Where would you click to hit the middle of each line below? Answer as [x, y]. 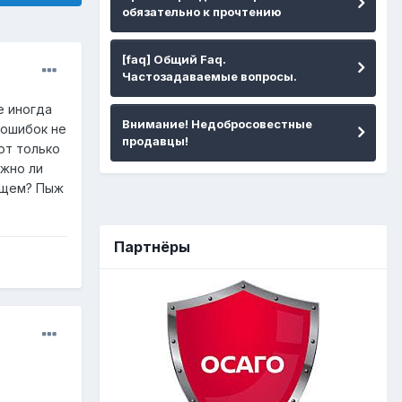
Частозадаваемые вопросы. [210, 76]
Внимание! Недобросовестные [217, 123]
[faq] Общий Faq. [174, 59]
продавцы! [155, 140]
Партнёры [152, 246]
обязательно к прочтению [201, 11]
